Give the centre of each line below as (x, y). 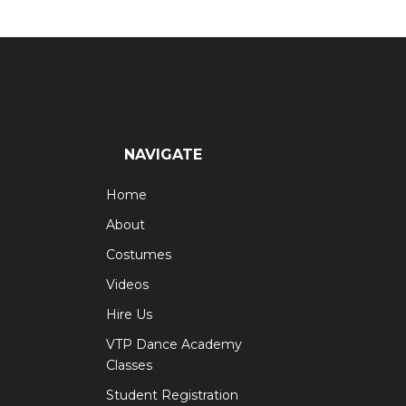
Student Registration (172, 396)
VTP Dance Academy (174, 345)
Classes (129, 366)
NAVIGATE (163, 155)
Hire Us (129, 315)
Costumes (139, 255)
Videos (127, 285)
